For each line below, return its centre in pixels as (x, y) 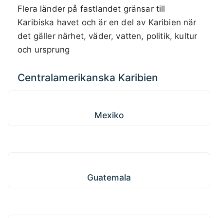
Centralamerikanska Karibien (88, 78)
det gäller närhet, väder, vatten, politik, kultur (108, 36)
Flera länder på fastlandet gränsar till (91, 9)
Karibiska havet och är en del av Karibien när (107, 23)
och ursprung (44, 50)
